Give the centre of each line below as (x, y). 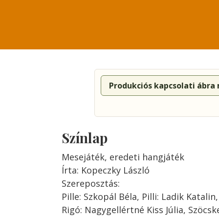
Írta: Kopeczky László (106, 170)
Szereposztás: (91, 183)
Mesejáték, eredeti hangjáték (123, 157)
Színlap (85, 138)
